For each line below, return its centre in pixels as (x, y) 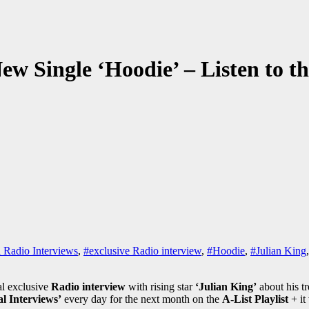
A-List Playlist (257, 299)
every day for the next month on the (142, 299)
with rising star (160, 287)
